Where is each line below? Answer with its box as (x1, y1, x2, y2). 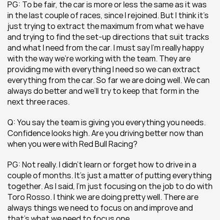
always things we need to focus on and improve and (7, 202, 193, 213)
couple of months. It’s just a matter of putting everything (7, 170, 212, 181)
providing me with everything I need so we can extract (7, 64, 200, 75)
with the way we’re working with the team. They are (7, 53, 191, 64)
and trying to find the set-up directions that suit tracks (7, 31, 209, 42)
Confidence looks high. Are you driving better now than (7, 128, 203, 138)
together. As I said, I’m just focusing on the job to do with (7, 181, 213, 192)
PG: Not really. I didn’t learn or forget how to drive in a (7, 159, 196, 170)
